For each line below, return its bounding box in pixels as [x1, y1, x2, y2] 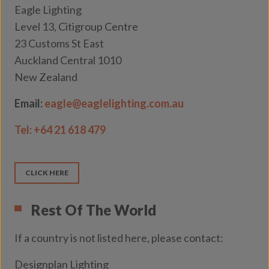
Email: [14, 97, 44, 110]
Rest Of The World [31, 201, 156, 219]
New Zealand [14, 70, 77, 83]
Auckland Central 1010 [14, 53, 121, 67]
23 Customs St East [14, 37, 104, 50]
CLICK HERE [25, 168, 68, 177]
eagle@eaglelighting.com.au [44, 97, 184, 110]
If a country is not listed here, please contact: [14, 231, 223, 244]
